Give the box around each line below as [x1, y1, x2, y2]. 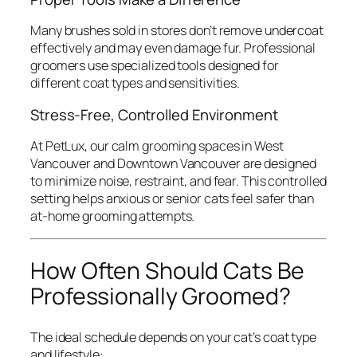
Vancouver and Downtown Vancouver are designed [30, 155, 316, 173]
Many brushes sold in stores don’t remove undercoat [30, 22, 324, 40]
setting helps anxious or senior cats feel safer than [30, 190, 314, 208]
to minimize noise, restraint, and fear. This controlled [30, 172, 327, 190]
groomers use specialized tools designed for [30, 57, 279, 75]
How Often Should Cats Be [30, 255, 304, 287]
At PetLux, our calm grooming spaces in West [30, 137, 284, 155]
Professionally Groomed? [30, 280, 291, 312]
